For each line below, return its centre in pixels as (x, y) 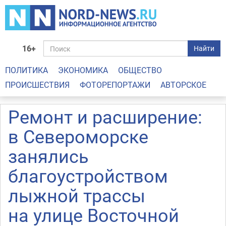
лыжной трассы (77, 195)
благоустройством (88, 176)
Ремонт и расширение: (105, 117)
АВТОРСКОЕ (183, 85)
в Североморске (78, 136)
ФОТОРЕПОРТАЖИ (115, 85)
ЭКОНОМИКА (83, 70)
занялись (48, 156)
